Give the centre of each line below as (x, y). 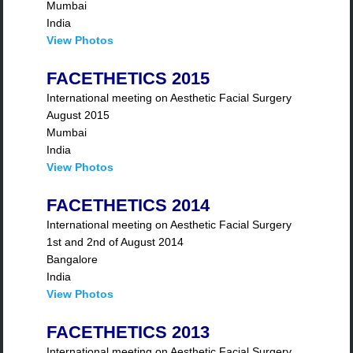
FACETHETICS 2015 (128, 79)
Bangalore (72, 260)
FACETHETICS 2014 (128, 206)
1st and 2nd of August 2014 (115, 242)
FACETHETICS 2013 (128, 333)
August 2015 (78, 115)
